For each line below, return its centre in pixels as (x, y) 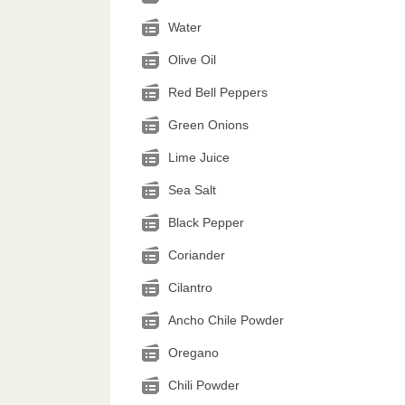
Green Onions (208, 125)
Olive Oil (192, 60)
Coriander (197, 255)
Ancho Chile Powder (226, 320)
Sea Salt (192, 190)
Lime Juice (199, 157)
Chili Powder (204, 385)
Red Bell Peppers (218, 92)
